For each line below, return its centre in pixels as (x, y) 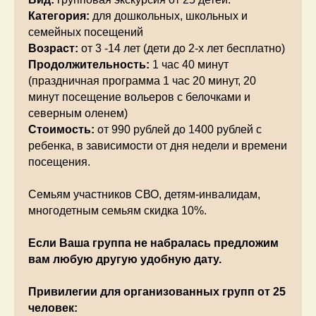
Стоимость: (63, 129)
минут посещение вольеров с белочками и (139, 97)
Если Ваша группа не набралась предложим (153, 243)
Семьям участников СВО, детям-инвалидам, (144, 194)
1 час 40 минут (190, 64)
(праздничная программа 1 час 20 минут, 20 (142, 80)
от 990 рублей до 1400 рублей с (180, 129)
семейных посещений (86, 32)
